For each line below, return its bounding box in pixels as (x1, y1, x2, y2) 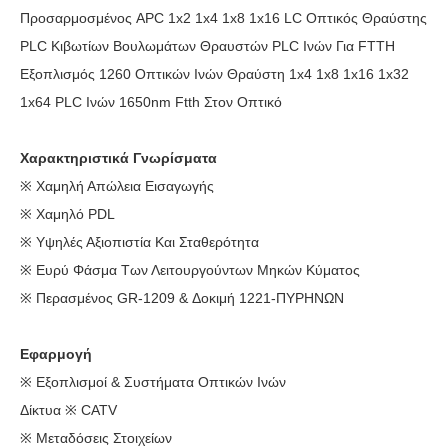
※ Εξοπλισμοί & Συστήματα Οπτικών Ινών (20, 374, 286, 390)
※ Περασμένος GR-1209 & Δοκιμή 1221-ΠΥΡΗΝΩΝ (20, 290, 344, 306)
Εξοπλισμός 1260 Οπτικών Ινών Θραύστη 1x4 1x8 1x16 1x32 (20, 66, 409, 82)
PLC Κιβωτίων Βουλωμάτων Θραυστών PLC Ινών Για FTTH (20, 38, 395, 54)
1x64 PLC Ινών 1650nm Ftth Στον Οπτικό (20, 94, 282, 110)
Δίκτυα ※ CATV (20, 402, 117, 418)
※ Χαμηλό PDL (20, 206, 115, 222)
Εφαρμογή (20, 346, 92, 362)
